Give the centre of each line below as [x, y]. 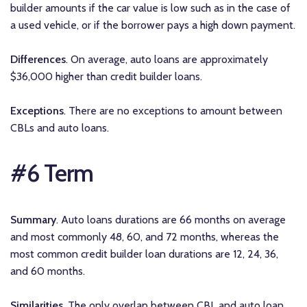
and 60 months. [48, 271]
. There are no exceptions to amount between [173, 111]
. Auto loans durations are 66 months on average [171, 219]
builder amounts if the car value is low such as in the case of [150, 8]
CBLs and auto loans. [60, 128]
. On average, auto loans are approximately [167, 60]
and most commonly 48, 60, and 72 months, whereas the [145, 236]
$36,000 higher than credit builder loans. [106, 77]
